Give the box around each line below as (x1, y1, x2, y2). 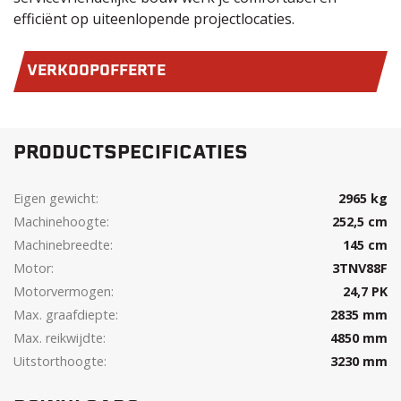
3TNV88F (332, 260, 388, 277)
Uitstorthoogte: (13, 353, 107, 370)
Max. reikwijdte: (13, 329, 106, 346)
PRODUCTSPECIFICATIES (13, 145, 248, 163)
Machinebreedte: (13, 236, 113, 253)
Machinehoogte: (13, 213, 109, 230)
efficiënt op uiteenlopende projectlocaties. (13, 9, 294, 29)
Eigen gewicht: (13, 190, 98, 207)
